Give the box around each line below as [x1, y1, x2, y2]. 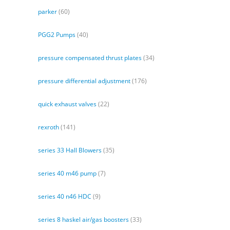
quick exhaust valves [38, 100, 97, 109]
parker [38, 7, 57, 16]
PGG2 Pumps [38, 30, 75, 40]
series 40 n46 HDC [38, 192, 91, 201]
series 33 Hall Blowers [38, 146, 102, 155]
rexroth [38, 123, 59, 132]
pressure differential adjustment [38, 76, 130, 86]
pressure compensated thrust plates [38, 53, 142, 63]
